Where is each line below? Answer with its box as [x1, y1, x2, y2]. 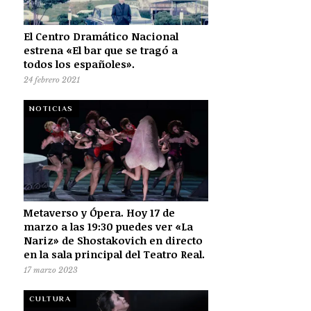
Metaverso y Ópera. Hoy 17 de [23, 205, 175, 219]
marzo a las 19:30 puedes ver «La [23, 219, 193, 233]
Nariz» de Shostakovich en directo [23, 233, 203, 247]
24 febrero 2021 [23, 74, 80, 85]
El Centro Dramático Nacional [23, 28, 178, 43]
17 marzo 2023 [23, 264, 78, 275]
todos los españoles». [23, 56, 135, 71]
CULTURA [28, 294, 72, 303]
